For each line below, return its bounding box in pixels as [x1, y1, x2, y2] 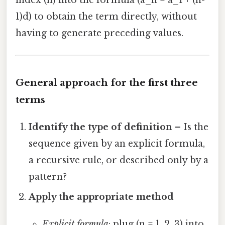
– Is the [172, 121, 209, 133]
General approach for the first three [16, 76, 198, 88]
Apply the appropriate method [29, 191, 174, 202]
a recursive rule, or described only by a [29, 154, 209, 166]
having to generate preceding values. [16, 27, 183, 39]
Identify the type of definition [29, 121, 173, 133]
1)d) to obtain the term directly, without [16, 11, 197, 22]
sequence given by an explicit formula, [29, 138, 205, 149]
